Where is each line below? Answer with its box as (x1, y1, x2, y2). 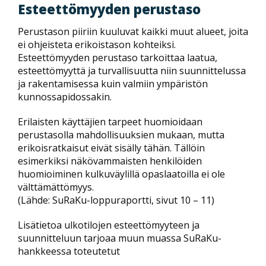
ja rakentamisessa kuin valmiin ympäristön (18, 77, 208, 90)
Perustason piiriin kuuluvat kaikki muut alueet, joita (18, 24, 248, 38)
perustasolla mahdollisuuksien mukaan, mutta (18, 128, 224, 141)
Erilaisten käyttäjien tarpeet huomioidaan (18, 115, 202, 128)
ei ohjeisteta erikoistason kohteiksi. (18, 37, 176, 51)
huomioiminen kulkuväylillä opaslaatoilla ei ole (18, 167, 225, 180)
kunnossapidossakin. (18, 90, 112, 103)
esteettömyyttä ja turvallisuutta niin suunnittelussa (18, 64, 246, 77)
